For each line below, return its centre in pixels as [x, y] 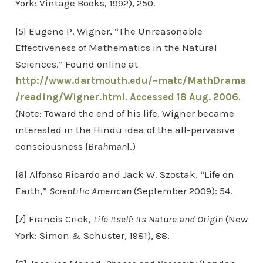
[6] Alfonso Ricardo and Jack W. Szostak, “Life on [124, 174]
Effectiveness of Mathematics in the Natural [116, 48]
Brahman [107, 146]
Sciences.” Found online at [76, 64]
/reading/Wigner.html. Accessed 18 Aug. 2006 [127, 97]
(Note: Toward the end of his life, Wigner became [124, 113]
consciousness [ [51, 146]
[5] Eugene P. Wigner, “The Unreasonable [109, 31]
